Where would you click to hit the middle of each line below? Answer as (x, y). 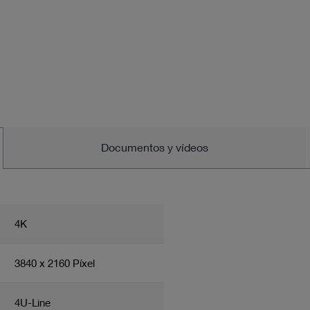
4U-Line (33, 302)
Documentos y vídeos (155, 147)
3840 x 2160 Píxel (55, 263)
